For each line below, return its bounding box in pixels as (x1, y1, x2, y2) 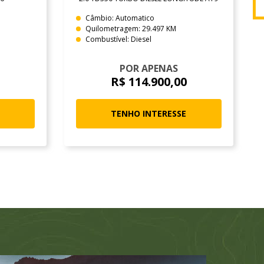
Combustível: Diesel (85, 34, 151, 44)
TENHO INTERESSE (111, 107, 187, 119)
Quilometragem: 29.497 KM (85, 23, 176, 34)
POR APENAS (119, 61, 178, 75)
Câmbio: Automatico (85, 12, 154, 23)
